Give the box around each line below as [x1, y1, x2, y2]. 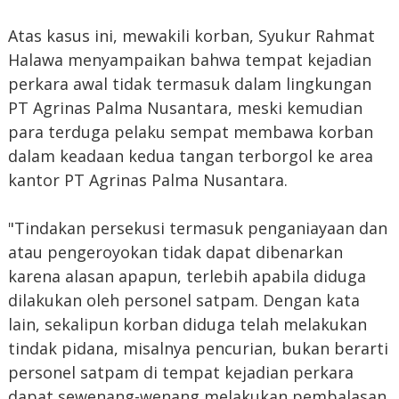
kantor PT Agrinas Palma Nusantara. [7, 168, 288, 191]
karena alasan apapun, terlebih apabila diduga [7, 265, 366, 287]
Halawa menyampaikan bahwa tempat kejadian [7, 48, 371, 70]
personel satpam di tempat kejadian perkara [7, 361, 354, 383]
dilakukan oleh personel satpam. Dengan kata [7, 289, 360, 311]
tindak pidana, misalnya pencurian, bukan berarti [7, 337, 388, 359]
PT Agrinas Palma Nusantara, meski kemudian [7, 96, 362, 118]
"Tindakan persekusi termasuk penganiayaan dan [7, 216, 387, 239]
